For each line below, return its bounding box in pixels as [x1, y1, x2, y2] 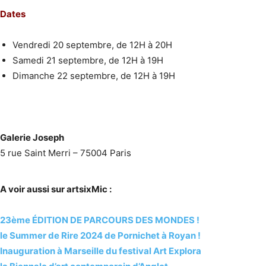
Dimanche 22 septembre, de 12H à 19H [12, 69, 175, 81]
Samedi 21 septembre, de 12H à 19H [12, 54, 163, 66]
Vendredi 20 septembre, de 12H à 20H [12, 39, 172, 50]
